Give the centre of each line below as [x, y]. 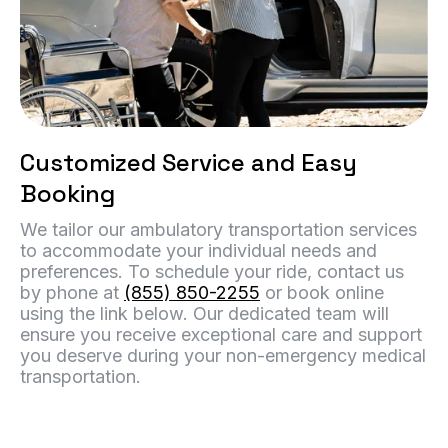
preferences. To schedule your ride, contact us [212, 272]
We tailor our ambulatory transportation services [218, 230]
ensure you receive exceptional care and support [221, 335]
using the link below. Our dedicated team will [204, 314]
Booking [67, 194]
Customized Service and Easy [188, 163]
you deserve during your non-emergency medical [223, 356]
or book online [322, 293]
